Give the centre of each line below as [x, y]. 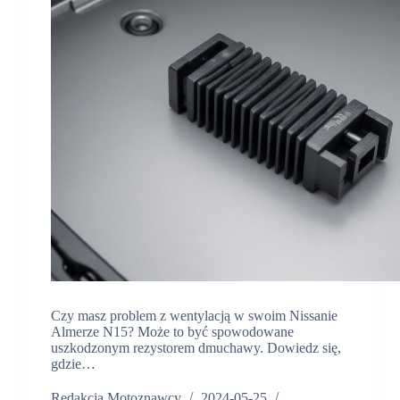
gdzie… [73, 364]
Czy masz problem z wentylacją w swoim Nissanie [194, 316]
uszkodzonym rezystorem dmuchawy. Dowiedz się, [196, 348]
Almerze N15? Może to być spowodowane [172, 332]
